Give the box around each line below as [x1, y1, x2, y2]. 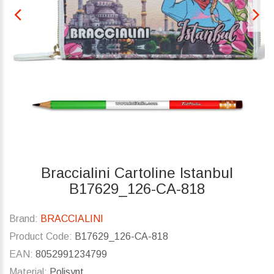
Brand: [9, 213, 38, 224]
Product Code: [9, 231, 72, 242]
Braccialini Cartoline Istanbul [41, 165, 233, 182]
